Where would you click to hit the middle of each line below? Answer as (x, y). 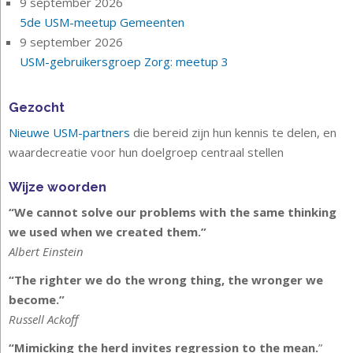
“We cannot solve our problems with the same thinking (173, 212)
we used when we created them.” (108, 232)
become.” (37, 299)
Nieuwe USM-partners (69, 132)
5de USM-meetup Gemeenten (102, 22)
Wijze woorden (58, 187)
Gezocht (37, 107)
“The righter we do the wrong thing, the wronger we (166, 280)
